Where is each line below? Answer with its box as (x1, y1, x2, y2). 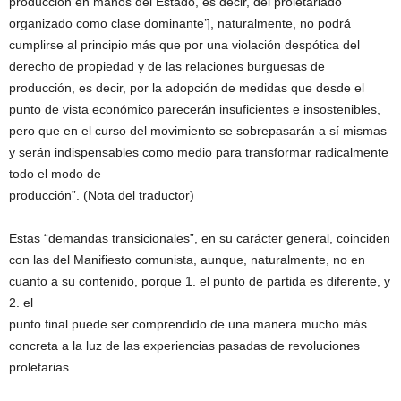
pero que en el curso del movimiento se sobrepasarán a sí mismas (9, 124, 387, 139)
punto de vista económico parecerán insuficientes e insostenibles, (9, 102, 380, 117)
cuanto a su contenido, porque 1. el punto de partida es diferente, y (9, 274, 390, 289)
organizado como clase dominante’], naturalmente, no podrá (9, 16, 351, 31)
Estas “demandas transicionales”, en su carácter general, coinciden (9, 231, 390, 246)
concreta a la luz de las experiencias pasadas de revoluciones (9, 338, 360, 354)
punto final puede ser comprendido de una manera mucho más (9, 317, 367, 332)
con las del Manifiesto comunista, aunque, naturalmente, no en (9, 252, 365, 268)
